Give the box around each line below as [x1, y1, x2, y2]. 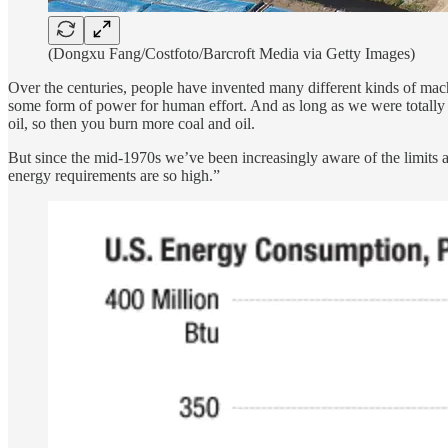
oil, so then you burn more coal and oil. [8, 114, 255, 132]
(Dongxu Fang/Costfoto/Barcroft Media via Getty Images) [48, 44, 415, 62]
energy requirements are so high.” [8, 166, 220, 184]
